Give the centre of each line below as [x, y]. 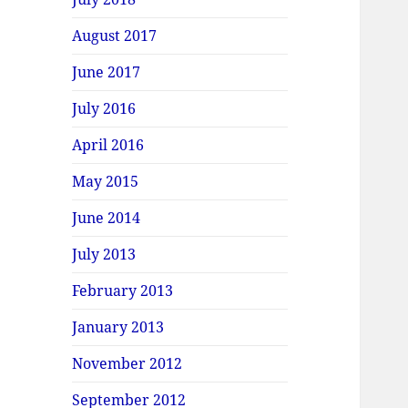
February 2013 [123, 291]
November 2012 [127, 364]
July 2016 [104, 109]
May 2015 [106, 182]
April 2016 [108, 145]
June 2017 [107, 72]
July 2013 [104, 255]
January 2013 [118, 327]
